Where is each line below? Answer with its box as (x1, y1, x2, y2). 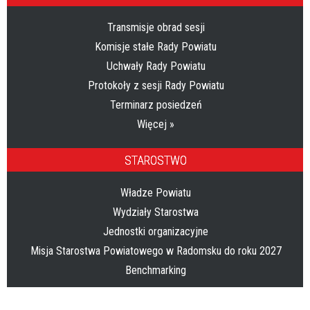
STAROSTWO (124, 152, 187, 167)
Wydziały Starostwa (113, 205, 199, 219)
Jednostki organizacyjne (103, 224, 208, 238)
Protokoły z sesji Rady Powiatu (87, 78, 224, 92)
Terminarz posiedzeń (109, 98, 202, 111)
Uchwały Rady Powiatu (106, 59, 206, 73)
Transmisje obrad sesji (107, 20, 205, 34)
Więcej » (137, 117, 174, 131)
